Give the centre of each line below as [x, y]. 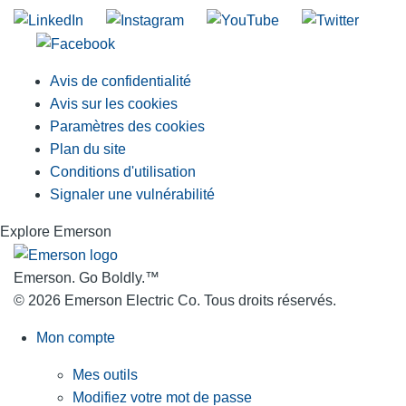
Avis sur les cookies [114, 104]
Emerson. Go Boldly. [79, 278]
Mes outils [105, 375]
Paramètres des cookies [127, 127]
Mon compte [76, 338]
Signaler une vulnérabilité [132, 195]
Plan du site [88, 150]
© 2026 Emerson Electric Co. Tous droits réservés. [175, 301]
